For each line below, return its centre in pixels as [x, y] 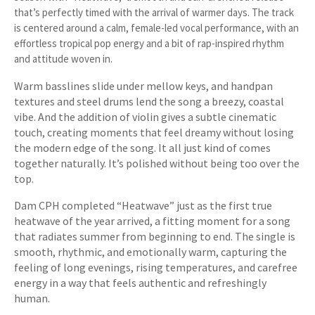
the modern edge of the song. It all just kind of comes [142, 148]
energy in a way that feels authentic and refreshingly [140, 283]
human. [32, 298]
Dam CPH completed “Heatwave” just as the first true [143, 205]
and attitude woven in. [63, 59]
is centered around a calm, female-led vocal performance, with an [156, 28]
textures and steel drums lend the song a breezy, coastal [149, 101]
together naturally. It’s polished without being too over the [157, 163]
